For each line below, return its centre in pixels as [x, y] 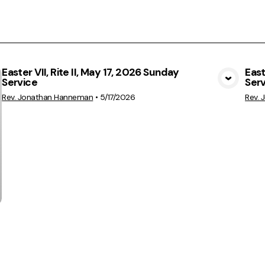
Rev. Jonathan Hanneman [48, 97]
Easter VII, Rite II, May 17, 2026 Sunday [91, 72]
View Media [124, 87]
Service [20, 83]
